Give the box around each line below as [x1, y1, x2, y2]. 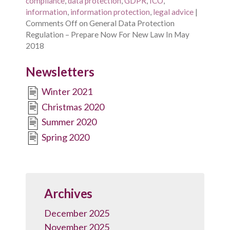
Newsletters [26, 64, 94, 80]
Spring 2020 [40, 131, 89, 143]
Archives [44, 186, 93, 201]
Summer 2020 [40, 116, 97, 128]
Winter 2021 [40, 86, 92, 98]
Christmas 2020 [40, 101, 104, 112]
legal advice [153, 7, 194, 17]
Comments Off [26, 18, 78, 28]
